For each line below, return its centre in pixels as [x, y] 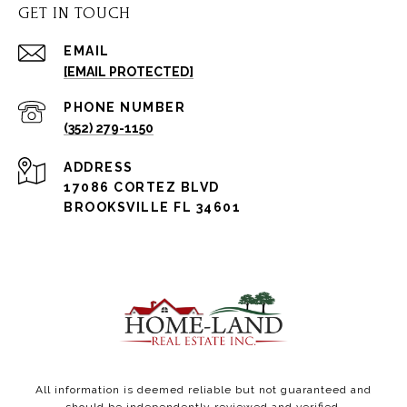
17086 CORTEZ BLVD [142, 188]
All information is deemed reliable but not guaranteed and [203, 390]
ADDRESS [99, 168]
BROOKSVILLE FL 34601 [152, 208]
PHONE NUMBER [124, 108]
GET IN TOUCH [74, 14]
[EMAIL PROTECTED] [129, 72]
